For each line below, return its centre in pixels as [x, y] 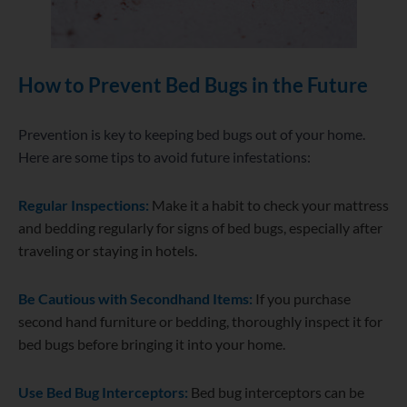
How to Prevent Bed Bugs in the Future [193, 85]
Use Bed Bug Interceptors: [103, 392]
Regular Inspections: [84, 205]
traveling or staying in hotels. [108, 251]
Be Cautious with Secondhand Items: [135, 299]
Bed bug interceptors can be [278, 392]
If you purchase [303, 299]
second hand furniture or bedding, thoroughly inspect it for [200, 322]
